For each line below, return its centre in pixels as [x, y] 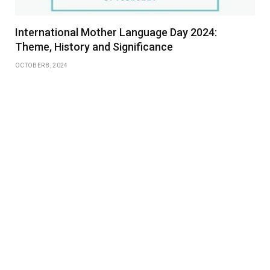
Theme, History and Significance [94, 46]
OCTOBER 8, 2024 [42, 65]
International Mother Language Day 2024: [116, 32]
